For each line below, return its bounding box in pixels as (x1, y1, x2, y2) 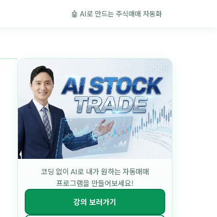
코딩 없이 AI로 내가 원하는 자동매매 (41, 166, 149, 176)
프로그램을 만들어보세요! (56, 177, 134, 188)
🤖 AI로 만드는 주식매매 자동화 (71, 8, 162, 18)
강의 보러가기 (74, 196, 116, 207)
